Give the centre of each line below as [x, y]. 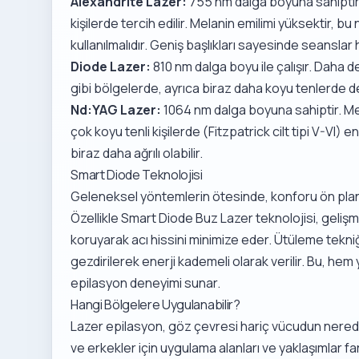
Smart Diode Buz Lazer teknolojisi [219, 218]
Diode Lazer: [111, 67]
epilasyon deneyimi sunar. [146, 283]
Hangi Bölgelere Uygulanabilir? [155, 305]
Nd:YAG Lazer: [116, 110]
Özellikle [96, 218]
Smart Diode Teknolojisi [137, 175]
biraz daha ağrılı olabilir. [137, 153]
